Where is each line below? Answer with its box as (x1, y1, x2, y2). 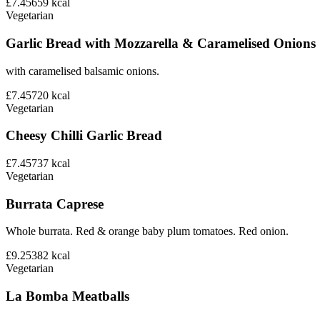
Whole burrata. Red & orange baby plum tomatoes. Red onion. (6, 225, 289, 238)
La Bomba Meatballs (6, 289, 129, 304)
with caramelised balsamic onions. (6, 64, 159, 77)
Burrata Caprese (6, 196, 104, 211)
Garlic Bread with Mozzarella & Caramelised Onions (6, 35, 316, 51)
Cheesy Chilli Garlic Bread (6, 128, 162, 144)
